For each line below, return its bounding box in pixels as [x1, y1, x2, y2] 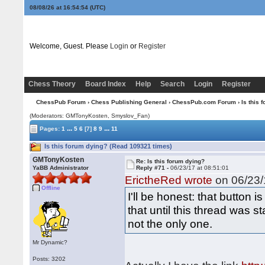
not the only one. [128, 217, 213, 230]
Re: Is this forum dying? [136, 158, 205, 164]
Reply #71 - [136, 164, 171, 171]
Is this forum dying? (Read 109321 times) [43, 142, 173, 150]
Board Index [85, 80, 126, 88]
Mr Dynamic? [33, 239, 68, 245]
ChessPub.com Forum [172, 99, 236, 105]
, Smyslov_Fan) [108, 112, 150, 119]
